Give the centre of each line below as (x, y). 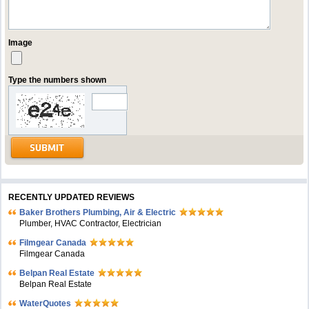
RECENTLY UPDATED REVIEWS (72, 197)
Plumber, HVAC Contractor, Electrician (91, 223)
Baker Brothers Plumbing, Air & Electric (98, 212)
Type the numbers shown (58, 80)
